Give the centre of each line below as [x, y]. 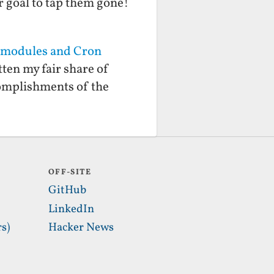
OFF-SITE [70, 173]
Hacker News [81, 228]
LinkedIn [72, 209]
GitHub [68, 190]
